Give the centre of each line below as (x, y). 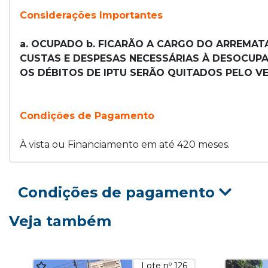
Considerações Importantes (91, 15)
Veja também (60, 221)
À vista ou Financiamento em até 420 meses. (125, 144)
